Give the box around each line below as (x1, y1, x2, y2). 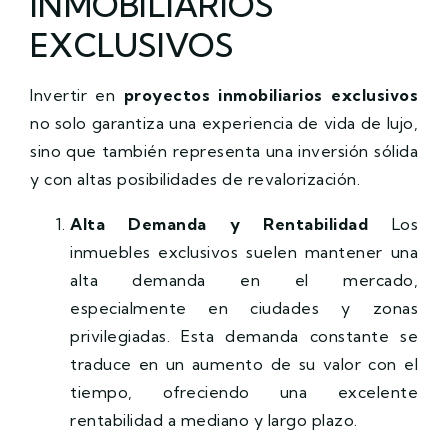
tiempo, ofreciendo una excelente (70, 381, 418, 402)
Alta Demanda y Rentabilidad (70, 213, 369, 234)
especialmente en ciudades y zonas (70, 297, 418, 318)
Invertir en (30, 84, 124, 105)
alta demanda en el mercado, (70, 269, 418, 290)
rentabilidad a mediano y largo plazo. (70, 409, 358, 430)
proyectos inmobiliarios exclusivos (123, 84, 418, 105)
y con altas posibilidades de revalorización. (30, 168, 360, 189)
